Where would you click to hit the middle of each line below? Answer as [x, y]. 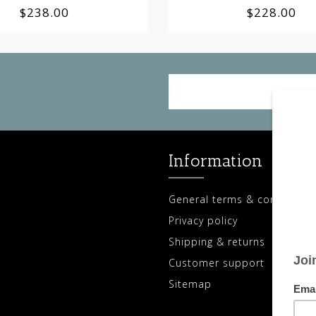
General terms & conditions [241, 199]
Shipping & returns [217, 241]
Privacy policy [203, 220]
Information [216, 160]
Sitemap [190, 284]
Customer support [217, 262]
